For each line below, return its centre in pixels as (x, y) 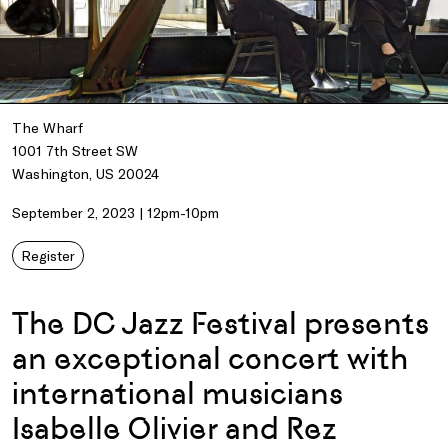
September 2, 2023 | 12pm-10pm (115, 213)
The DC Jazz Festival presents (220, 324)
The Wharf (47, 128)
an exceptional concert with (210, 359)
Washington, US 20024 (85, 174)
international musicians (177, 394)
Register (48, 256)
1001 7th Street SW (75, 151)
